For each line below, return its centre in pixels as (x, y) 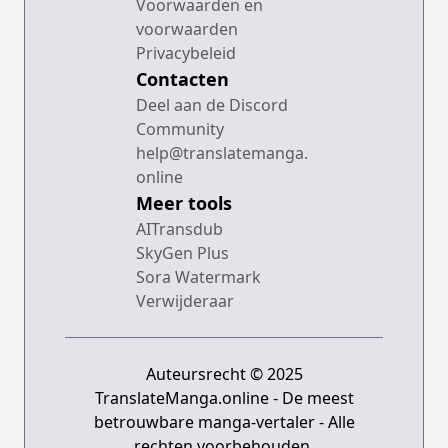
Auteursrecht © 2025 (224, 373)
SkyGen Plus (182, 252)
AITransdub (179, 228)
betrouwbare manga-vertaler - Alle (224, 421)
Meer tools (184, 202)
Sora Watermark (198, 276)
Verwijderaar (185, 300)
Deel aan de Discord (212, 104)
